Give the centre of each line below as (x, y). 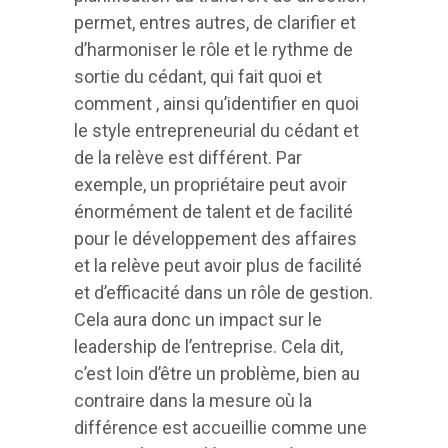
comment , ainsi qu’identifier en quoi (216, 104)
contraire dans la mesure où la (193, 401)
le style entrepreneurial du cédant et (216, 131)
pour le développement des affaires (215, 239)
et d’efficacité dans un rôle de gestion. (223, 293)
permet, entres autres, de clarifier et (215, 23)
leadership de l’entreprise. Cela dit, (208, 347)
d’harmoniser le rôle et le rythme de (213, 50)
